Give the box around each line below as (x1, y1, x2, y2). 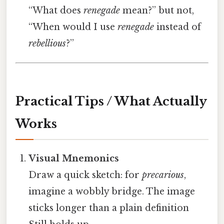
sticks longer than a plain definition (28, 202, 189, 213)
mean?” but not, (120, 5, 194, 16)
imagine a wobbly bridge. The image (28, 185, 195, 197)
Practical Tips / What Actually (15, 93, 207, 108)
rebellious (28, 38, 66, 49)
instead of (154, 21, 201, 33)
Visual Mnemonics (28, 152, 119, 164)
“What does (28, 5, 84, 16)
